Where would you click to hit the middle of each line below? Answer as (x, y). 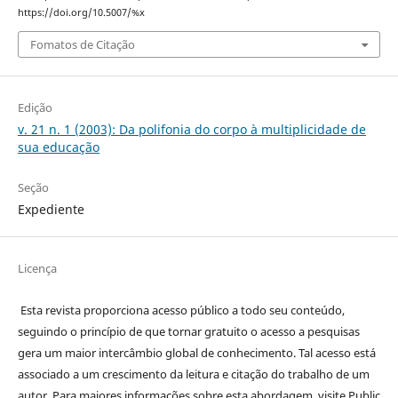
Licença (37, 268)
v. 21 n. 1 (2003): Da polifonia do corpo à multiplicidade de (191, 129)
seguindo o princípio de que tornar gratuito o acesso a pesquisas (188, 331)
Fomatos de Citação (82, 44)
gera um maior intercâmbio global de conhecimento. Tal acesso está (196, 352)
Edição (35, 107)
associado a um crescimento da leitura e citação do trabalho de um (193, 374)
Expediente (51, 209)
